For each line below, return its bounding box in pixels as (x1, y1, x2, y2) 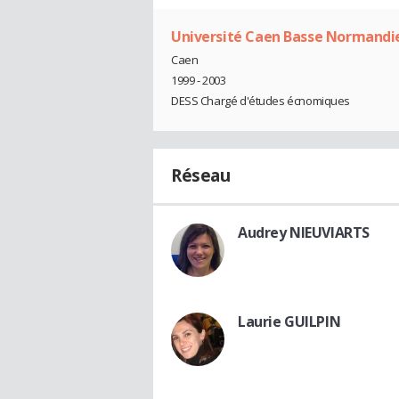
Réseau (171, 163, 231, 187)
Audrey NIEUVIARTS (238, 222, 370, 242)
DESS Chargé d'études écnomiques (171, 92, 350, 109)
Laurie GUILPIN (238, 311, 341, 331)
